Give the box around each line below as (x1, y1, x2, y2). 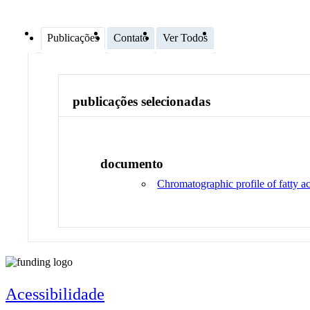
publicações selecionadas (73, 94, 211, 109)
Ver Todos (163, 31, 208, 44)
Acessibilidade (6, 284, 104, 303)
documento (100, 156, 164, 171)
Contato (113, 31, 148, 44)
